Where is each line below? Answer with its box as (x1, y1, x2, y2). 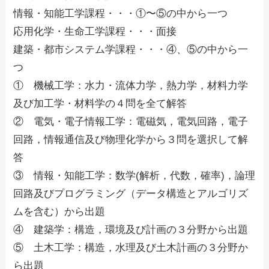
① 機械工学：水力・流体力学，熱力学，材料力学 (13, 80, 249, 92)
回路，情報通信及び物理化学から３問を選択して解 (13, 134, 249, 146)
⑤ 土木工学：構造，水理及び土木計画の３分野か (13, 242, 249, 254)
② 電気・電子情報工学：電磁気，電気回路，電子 (13, 116, 249, 128)
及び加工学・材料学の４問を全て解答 (13, 98, 187, 110)
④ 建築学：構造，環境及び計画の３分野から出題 (13, 224, 249, 236)
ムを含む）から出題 (13, 206, 106, 218)
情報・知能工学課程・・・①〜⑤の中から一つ (13, 8, 228, 20)
